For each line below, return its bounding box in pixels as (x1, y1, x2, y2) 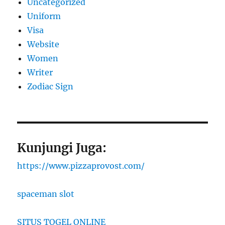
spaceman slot (17, 189, 75, 199)
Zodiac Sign (27, 81, 74, 92)
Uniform (27, 11, 61, 22)
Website (27, 39, 60, 50)
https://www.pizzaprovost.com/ (17, 161, 145, 171)
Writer (27, 67, 53, 78)
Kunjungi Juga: (17, 140, 107, 156)
